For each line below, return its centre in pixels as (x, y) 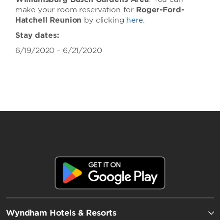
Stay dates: (37, 35)
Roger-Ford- (160, 10)
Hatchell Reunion (50, 20)
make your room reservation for (76, 10)
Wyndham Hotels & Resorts (61, 213)
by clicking (105, 20)
